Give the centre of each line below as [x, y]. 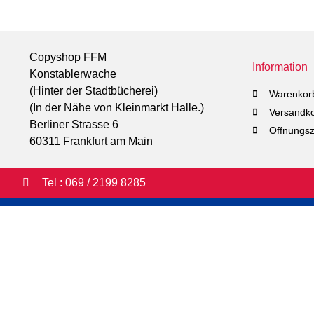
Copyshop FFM [68, 57]
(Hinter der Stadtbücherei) [94, 91]
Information [280, 67]
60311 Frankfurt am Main [93, 142]
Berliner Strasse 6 [74, 125]
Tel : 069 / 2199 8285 [94, 183]
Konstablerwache [73, 74]
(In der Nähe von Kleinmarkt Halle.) [117, 108]
